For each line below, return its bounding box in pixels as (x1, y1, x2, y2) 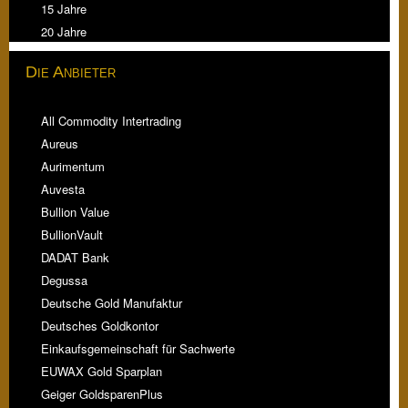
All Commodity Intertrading (41, 112, 181, 130)
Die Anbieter (25, 63, 116, 82)
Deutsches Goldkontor (41, 317, 158, 335)
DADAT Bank (41, 249, 109, 267)
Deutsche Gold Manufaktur (41, 294, 182, 312)
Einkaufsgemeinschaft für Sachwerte (41, 340, 235, 358)
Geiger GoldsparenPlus (41, 385, 163, 403)
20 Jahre (41, 23, 87, 41)
